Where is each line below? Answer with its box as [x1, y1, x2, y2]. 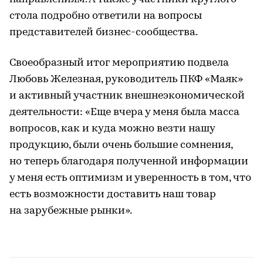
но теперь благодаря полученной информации [9, 156, 248, 167]
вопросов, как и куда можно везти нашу [9, 123, 215, 134]
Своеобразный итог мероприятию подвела [9, 57, 229, 69]
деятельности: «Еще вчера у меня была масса [9, 106, 240, 118]
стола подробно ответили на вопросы [9, 10, 202, 22]
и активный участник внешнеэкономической [9, 90, 245, 102]
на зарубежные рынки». [9, 205, 132, 217]
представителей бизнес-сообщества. [9, 26, 198, 38]
